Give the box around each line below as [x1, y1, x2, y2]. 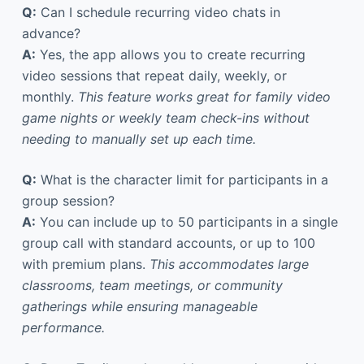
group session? [21, 192, 115, 209]
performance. [21, 318, 105, 336]
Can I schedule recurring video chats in [36, 3, 280, 20]
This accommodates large [149, 255, 309, 272]
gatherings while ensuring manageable [21, 297, 258, 314]
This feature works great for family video [77, 88, 331, 105]
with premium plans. [21, 255, 149, 272]
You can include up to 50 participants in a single [35, 213, 338, 230]
